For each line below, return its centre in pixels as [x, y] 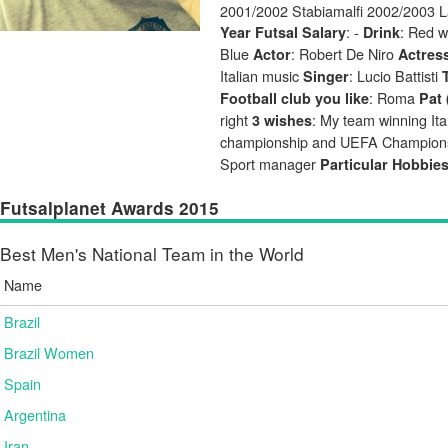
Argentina [35, 414]
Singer [326, 76]
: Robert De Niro [344, 53]
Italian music [261, 75]
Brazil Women [49, 352]
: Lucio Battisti [395, 75]
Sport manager [270, 163]
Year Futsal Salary [283, 32]
